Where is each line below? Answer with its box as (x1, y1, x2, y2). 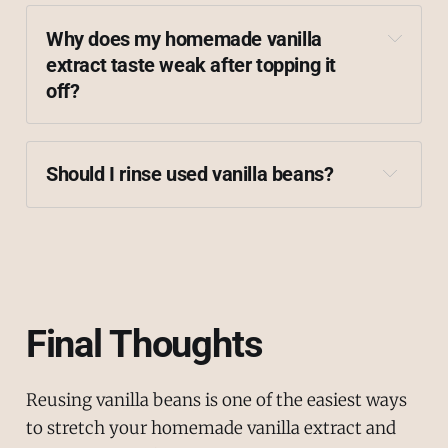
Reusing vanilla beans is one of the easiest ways (25, 388, 407, 411)
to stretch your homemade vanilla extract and (25, 416, 396, 439)
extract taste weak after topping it (46, 52, 337, 77)
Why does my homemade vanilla (46, 26, 322, 51)
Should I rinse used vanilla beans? (46, 162, 334, 187)
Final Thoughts (25, 321, 263, 366)
